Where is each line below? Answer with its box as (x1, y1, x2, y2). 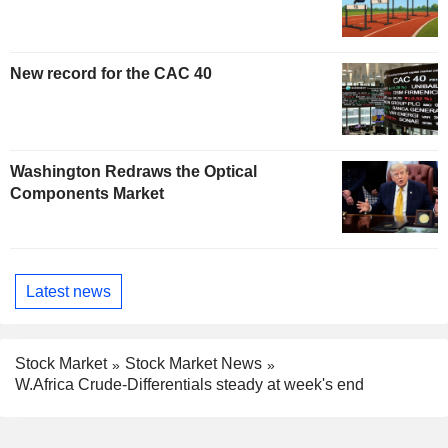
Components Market (10, 185, 164, 203)
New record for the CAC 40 (10, 65, 212, 83)
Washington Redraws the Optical (10, 163, 257, 181)
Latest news (26, 282, 111, 300)
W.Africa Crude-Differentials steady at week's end (15, 375, 364, 393)
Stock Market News (125, 355, 262, 373)
